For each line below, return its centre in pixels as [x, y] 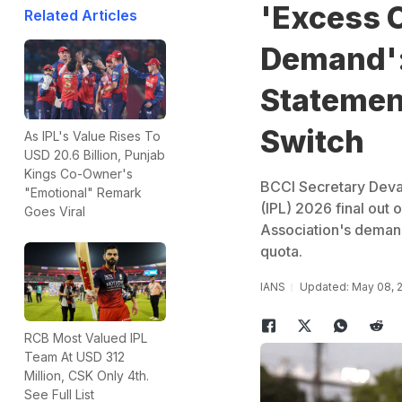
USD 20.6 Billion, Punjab [95, 154]
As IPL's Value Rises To [92, 135]
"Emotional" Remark [83, 192]
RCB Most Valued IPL [86, 338]
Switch [312, 141]
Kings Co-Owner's [79, 173]
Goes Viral [55, 211]
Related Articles [81, 15]
